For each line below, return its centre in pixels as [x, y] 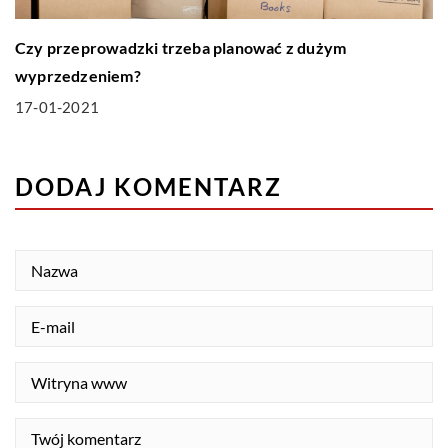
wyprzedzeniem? [78, 76]
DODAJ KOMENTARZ [148, 187]
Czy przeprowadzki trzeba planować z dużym [181, 48]
